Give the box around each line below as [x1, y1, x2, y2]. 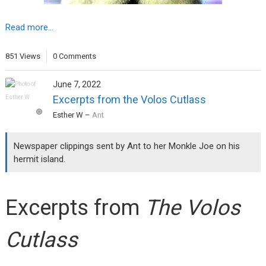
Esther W [52, 110, 83, 120]
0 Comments [52, 52, 96, 61]
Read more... [5, 21, 53, 33]
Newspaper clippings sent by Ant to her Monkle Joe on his [14, 140, 240, 151]
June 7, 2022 [52, 80, 101, 90]
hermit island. [14, 153, 66, 164]
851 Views [5, 52, 40, 61]
